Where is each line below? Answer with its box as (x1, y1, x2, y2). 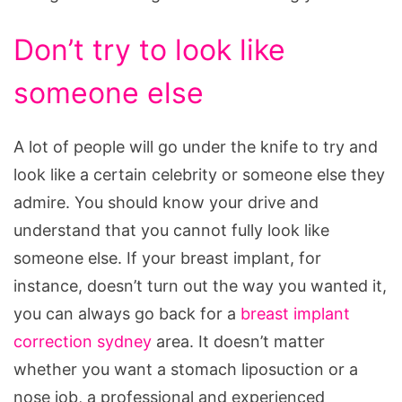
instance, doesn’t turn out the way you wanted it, (13, 275, 387, 295)
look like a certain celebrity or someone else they (13, 164, 385, 184)
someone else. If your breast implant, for (13, 248, 321, 267)
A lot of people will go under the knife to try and (13, 136, 378, 156)
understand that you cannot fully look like (13, 220, 329, 240)
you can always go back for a (13, 303, 240, 323)
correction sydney (13, 331, 152, 351)
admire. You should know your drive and (13, 192, 319, 212)
